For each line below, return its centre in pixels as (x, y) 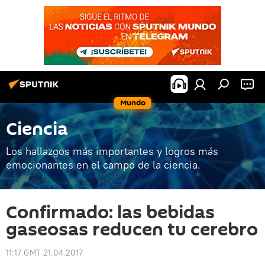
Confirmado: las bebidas (110, 213)
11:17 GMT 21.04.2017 (44, 253)
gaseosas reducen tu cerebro (132, 230)
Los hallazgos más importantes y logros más (112, 151)
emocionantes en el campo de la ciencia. (103, 165)
